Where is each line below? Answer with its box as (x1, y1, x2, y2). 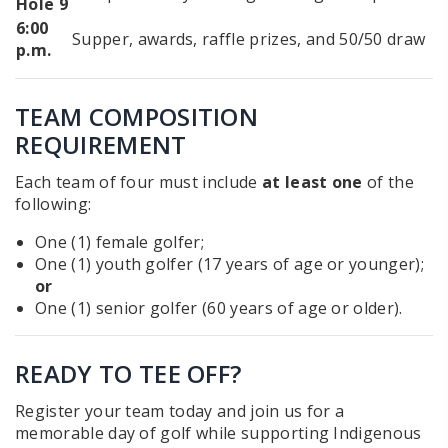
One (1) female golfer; (35, 231, 205, 254)
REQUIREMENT (15, 128, 187, 162)
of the (362, 171, 415, 194)
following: (15, 193, 92, 216)
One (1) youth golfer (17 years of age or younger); (35, 253, 425, 276)
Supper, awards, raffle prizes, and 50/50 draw (72, 28, 426, 51)
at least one (261, 171, 363, 194)
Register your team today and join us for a (15, 400, 345, 423)
